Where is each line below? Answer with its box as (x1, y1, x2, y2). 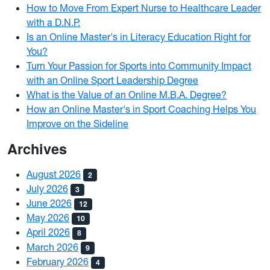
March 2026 (27, 240, 78, 253)
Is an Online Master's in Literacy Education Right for (27, 30, 251, 43)
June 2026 (27, 197, 72, 210)
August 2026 (27, 168, 81, 180)
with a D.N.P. (27, 16, 80, 28)
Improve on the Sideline (27, 117, 128, 130)
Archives (7, 138, 67, 159)
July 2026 (27, 182, 68, 195)
